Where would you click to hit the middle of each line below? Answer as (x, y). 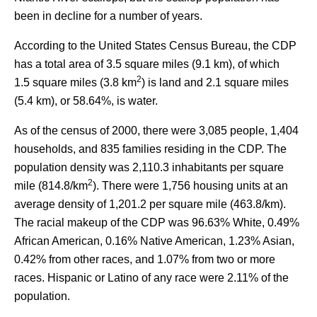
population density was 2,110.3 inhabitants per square (149, 167)
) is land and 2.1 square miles (215, 82)
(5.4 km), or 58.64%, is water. (86, 101)
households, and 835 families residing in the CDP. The (150, 149)
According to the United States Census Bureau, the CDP (155, 46)
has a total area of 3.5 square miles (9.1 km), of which (147, 64)
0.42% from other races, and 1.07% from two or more (145, 259)
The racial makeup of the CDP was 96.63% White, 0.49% (157, 223)
